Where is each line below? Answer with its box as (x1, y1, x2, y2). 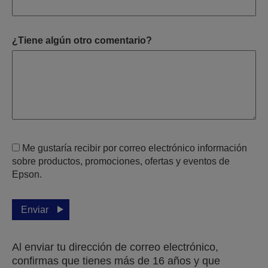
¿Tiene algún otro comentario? (12, 35, 152, 45)
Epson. (12, 169, 42, 179)
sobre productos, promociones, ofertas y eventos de (12, 156, 230, 166)
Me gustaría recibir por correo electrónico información (22, 142, 247, 153)
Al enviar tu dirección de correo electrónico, (12, 240, 218, 253)
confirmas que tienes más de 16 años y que (12, 254, 220, 267)
